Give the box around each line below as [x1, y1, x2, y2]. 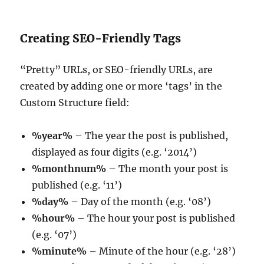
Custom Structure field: [20, 97, 130, 109]
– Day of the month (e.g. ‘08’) [68, 196, 212, 208]
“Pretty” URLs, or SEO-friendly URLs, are [20, 64, 213, 76]
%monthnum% [32, 163, 107, 175]
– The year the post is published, [72, 130, 229, 142]
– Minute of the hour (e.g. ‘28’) [87, 245, 236, 258]
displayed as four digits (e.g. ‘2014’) [32, 146, 197, 159]
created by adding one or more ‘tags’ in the [20, 80, 223, 93]
